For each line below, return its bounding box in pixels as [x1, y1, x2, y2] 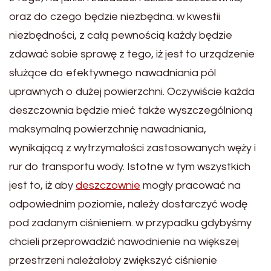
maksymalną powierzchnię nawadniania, [9, 123, 206, 135]
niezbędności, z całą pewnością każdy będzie [9, 29, 232, 41]
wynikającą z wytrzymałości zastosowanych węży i [9, 142, 256, 154]
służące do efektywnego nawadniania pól [9, 67, 216, 79]
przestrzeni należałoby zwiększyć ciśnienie [9, 254, 217, 266]
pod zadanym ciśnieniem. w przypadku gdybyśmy [9, 217, 252, 229]
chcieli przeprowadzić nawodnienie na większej [9, 235, 239, 247]
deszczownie [76, 179, 140, 191]
